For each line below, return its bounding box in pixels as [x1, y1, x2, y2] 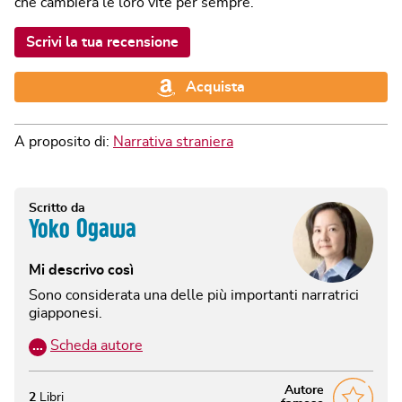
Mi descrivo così [29, 262, 134, 277]
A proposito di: [14, 134, 113, 149]
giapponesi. [29, 305, 102, 320]
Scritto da [29, 201, 85, 214]
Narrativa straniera [113, 134, 233, 149]
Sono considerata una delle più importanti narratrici [29, 287, 359, 302]
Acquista [185, 79, 245, 94]
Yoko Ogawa [29, 214, 136, 242]
